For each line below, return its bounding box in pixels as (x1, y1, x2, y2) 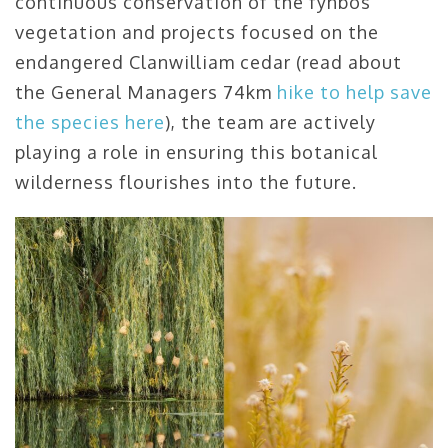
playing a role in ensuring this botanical (15, 140, 378, 163)
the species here (15, 110, 165, 133)
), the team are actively (165, 110, 376, 133)
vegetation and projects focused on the (15, 20, 379, 43)
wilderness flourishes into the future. (15, 170, 357, 193)
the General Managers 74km (15, 80, 277, 103)
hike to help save (277, 80, 432, 103)
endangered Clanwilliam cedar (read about (15, 50, 402, 73)
